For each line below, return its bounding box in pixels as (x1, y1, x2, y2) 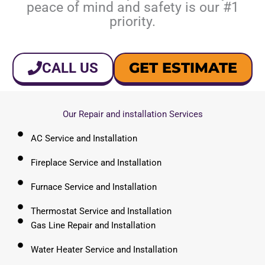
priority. (109, 13, 156, 30)
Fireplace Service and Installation (31, 157, 162, 168)
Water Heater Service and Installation (31, 244, 178, 255)
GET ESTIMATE (129, 59, 237, 77)
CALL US (42, 60, 98, 77)
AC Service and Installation (31, 132, 138, 144)
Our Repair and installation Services (62, 108, 203, 119)
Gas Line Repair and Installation (31, 219, 156, 231)
